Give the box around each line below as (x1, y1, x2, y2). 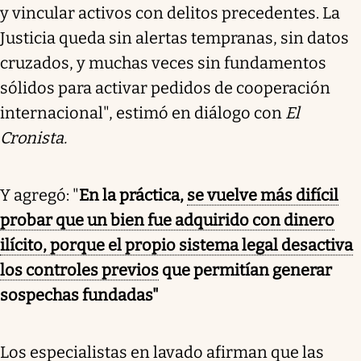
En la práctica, (79, 185, 187, 205)
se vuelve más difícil (187, 185, 338, 205)
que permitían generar (159, 259, 332, 280)
